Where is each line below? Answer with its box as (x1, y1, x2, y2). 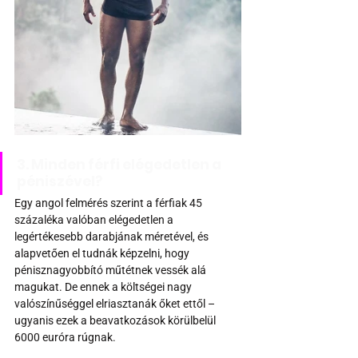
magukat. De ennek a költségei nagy (14, 280, 194, 294)
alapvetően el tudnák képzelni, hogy (14, 247, 192, 261)
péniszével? (17, 172, 102, 192)
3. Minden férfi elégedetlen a (17, 155, 224, 175)
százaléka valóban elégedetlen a (14, 213, 176, 227)
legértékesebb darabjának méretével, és (14, 230, 211, 244)
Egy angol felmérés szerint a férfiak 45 (14, 197, 205, 210)
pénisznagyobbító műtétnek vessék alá (14, 264, 209, 277)
